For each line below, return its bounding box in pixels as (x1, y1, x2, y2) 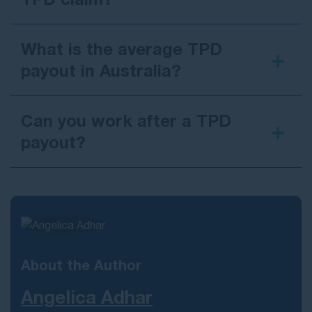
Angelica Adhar (21, 286, 153, 309)
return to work (111, 156, 183, 171)
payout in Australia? (21, 61, 181, 81)
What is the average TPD (21, 39, 222, 59)
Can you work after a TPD (21, 111, 231, 131)
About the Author (21, 256, 141, 274)
